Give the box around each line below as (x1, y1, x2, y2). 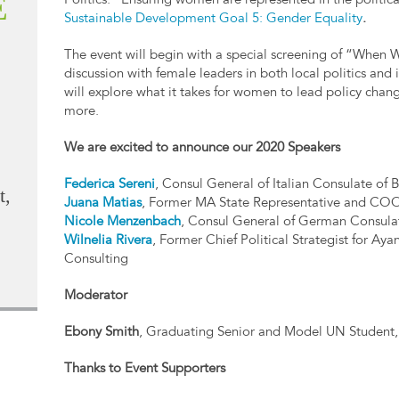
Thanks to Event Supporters (64, 362, 226, 377)
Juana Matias (64, 197, 142, 211)
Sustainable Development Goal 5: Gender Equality (64, 12, 363, 27)
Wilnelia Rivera (64, 234, 153, 248)
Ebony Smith (64, 326, 140, 340)
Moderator (64, 289, 128, 304)
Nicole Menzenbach (64, 216, 182, 230)
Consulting (64, 253, 129, 267)
